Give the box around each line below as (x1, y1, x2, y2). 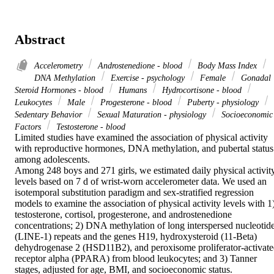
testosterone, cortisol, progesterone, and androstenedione (15, 209, 232, 220)
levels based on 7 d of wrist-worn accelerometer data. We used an (15, 176, 267, 187)
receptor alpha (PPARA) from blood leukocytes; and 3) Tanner (15, 253, 257, 264)
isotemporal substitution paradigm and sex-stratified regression (15, 187, 254, 198)
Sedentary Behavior (15, 109, 84, 120)
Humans (116, 85, 149, 95)
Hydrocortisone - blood (160, 85, 244, 95)
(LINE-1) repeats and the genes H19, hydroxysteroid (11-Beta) (15, 231, 257, 242)
